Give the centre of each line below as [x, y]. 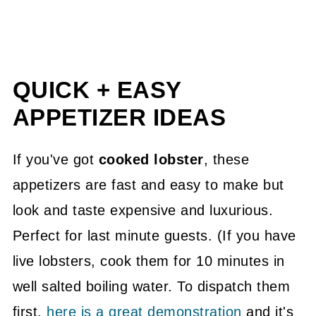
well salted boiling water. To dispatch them [151, 287]
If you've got [55, 160]
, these [226, 160]
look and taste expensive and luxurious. [143, 211]
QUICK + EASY [97, 91]
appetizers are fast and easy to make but [148, 185]
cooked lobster [151, 160]
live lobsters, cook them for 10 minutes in [148, 261]
